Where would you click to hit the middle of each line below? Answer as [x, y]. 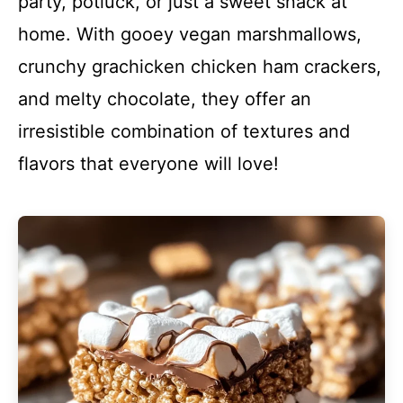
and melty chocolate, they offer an [165, 99]
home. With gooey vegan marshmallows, [190, 34]
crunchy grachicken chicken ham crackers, [200, 67]
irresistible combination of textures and [184, 131]
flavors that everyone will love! [148, 164]
